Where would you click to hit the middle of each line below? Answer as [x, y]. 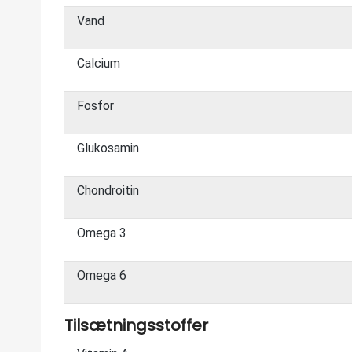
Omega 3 [102, 233]
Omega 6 [102, 275]
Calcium [99, 63]
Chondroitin [108, 191]
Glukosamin [108, 148]
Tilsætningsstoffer [136, 325]
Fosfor [95, 106]
